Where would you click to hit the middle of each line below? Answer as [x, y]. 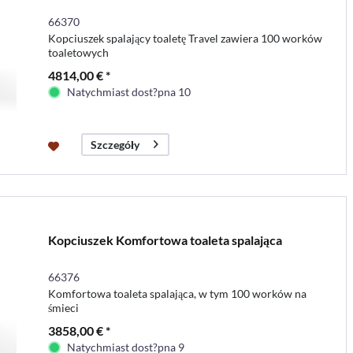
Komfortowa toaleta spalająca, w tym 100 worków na [177, 293]
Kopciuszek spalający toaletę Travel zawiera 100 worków [185, 38]
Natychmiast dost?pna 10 [128, 91]
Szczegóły [115, 144]
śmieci [63, 307]
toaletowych [78, 52]
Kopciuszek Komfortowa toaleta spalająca [165, 240]
